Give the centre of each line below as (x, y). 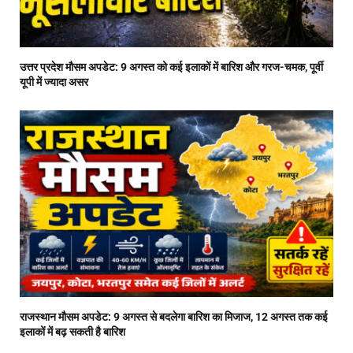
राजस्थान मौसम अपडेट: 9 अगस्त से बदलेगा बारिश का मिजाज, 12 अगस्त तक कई (174, 317)
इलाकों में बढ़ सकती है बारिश (72, 332)
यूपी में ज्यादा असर (54, 82)
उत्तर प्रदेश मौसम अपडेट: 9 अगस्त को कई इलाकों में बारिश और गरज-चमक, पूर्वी (171, 67)
